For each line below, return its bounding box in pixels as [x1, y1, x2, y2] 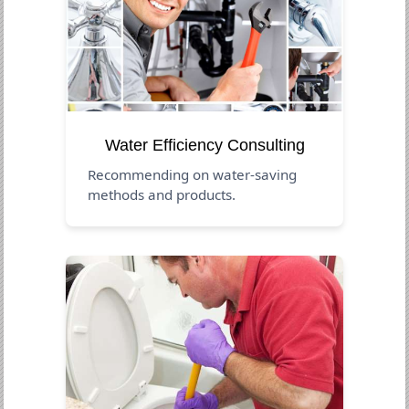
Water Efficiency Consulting [104, 135, 305, 154]
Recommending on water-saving [88, 164, 298, 184]
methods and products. [88, 184, 236, 204]
